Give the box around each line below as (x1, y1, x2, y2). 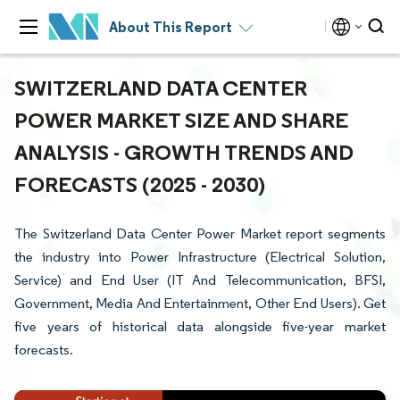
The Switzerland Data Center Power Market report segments (14, 225, 386, 242)
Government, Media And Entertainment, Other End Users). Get (14, 295, 386, 312)
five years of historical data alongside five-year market (14, 318, 386, 335)
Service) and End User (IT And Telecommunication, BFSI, (14, 271, 386, 288)
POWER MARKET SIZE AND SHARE (14, 106, 348, 133)
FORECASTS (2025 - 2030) (14, 171, 265, 197)
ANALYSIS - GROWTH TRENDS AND (14, 138, 354, 165)
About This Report (109, 18, 232, 36)
